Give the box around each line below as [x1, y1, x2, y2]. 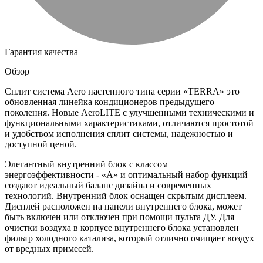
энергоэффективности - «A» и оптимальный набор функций [5, 169, 248, 180]
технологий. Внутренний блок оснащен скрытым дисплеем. [5, 190, 247, 201]
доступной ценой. [5, 139, 77, 149]
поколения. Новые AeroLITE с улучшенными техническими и [5, 107, 254, 117]
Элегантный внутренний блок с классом [5, 159, 168, 169]
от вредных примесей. [5, 243, 94, 254]
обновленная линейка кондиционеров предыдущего [5, 96, 214, 107]
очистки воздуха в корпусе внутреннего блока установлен [5, 222, 239, 232]
